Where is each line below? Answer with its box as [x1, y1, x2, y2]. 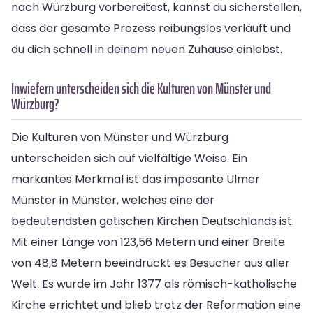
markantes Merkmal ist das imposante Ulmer [11, 170, 260, 187]
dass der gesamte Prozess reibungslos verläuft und [11, 20, 291, 36]
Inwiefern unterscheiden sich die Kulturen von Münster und [11, 76, 271, 100]
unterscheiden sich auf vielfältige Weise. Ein [11, 150, 247, 166]
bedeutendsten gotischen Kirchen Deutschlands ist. [11, 212, 294, 229]
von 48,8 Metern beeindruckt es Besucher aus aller [11, 254, 290, 271]
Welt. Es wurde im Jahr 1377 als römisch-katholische [11, 275, 297, 292]
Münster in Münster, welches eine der [11, 191, 214, 208]
